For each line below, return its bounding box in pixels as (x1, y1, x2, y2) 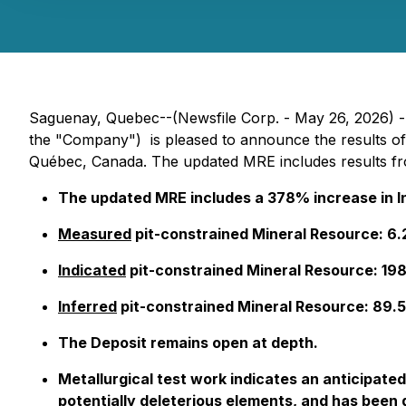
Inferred (58, 297, 117, 315)
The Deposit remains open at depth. (58, 333, 318, 352)
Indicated (58, 261, 126, 279)
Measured (58, 225, 131, 243)
